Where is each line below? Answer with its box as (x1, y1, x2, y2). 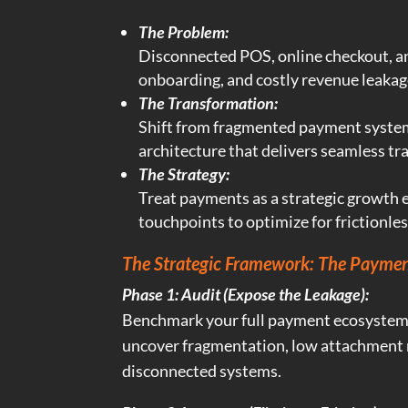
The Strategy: (138, 164, 230, 185)
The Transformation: (138, 93, 279, 114)
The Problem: (138, 22, 229, 43)
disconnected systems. (122, 361, 282, 382)
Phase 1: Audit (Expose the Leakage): (122, 284, 370, 305)
